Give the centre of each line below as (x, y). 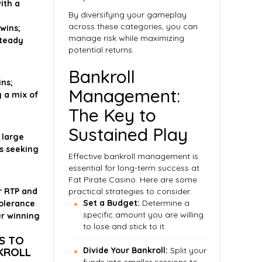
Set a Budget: (111, 203)
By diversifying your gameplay (127, 15)
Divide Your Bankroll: (125, 250)
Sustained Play (128, 135)
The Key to (112, 115)
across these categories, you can (133, 26)
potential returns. (101, 50)
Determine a (165, 203)
